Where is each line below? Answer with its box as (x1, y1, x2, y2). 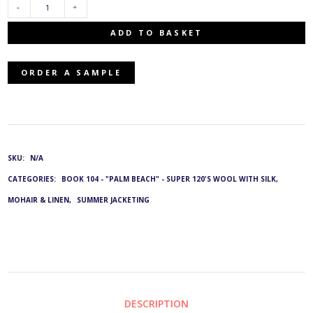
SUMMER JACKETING (77, 195, 150, 205)
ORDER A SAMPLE (20, 67, 122, 78)
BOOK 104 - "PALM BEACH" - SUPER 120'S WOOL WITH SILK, (61, 174, 279, 184)
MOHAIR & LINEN (8, 195, 70, 205)
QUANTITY (7, 147, 46, 158)
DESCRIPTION (124, 297, 189, 311)
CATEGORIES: (8, 174, 59, 184)
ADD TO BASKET (110, 27, 203, 38)
